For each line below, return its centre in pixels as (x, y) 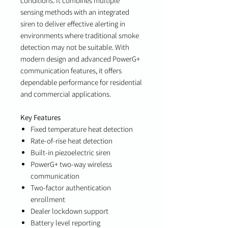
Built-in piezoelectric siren (70, 152)
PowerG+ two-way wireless (71, 164)
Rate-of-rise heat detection (72, 141)
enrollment (48, 199)
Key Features (40, 117)
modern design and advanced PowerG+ (80, 59)
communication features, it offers (71, 70)
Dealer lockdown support (69, 211)
